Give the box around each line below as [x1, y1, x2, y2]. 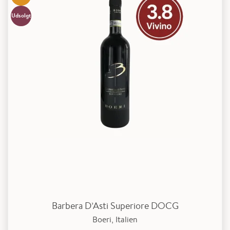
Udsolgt [11, 11, 31, 20]
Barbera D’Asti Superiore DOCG [51, 199, 179, 212]
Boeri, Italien [92, 214, 138, 225]
